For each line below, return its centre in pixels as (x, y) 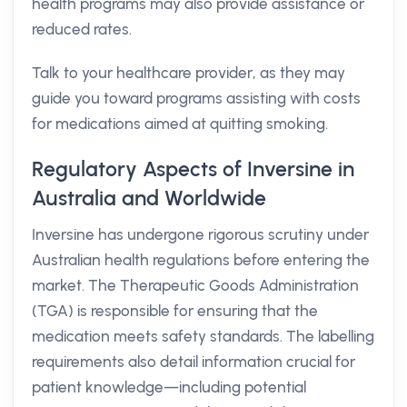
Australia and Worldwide (149, 198)
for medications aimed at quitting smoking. (180, 124)
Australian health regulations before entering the (201, 260)
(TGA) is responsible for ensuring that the (175, 311)
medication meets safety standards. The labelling (203, 336)
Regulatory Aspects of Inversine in (193, 169)
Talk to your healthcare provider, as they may (189, 73)
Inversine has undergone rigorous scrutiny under (200, 234)
